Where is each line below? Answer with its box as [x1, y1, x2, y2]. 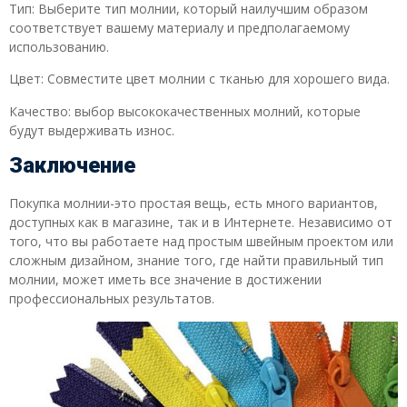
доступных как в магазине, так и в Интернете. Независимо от [9, 213, 392, 232]
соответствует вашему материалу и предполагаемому [9, 19, 350, 37]
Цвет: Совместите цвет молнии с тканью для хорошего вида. [9, 70, 390, 88]
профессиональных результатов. [9, 290, 214, 308]
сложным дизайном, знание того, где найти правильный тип [9, 252, 383, 270]
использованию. [9, 38, 109, 56]
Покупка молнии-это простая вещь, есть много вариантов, [9, 194, 378, 213]
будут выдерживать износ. [9, 121, 174, 139]
